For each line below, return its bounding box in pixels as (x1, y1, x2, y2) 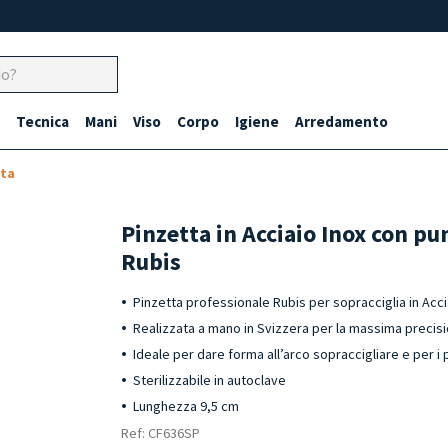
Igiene (235, 112, 279, 131)
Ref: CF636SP (121, 424, 201, 442)
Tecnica (16, 112, 69, 131)
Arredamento (295, 112, 388, 131)
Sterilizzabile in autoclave (133, 371, 287, 389)
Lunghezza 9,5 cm (133, 397, 240, 415)
